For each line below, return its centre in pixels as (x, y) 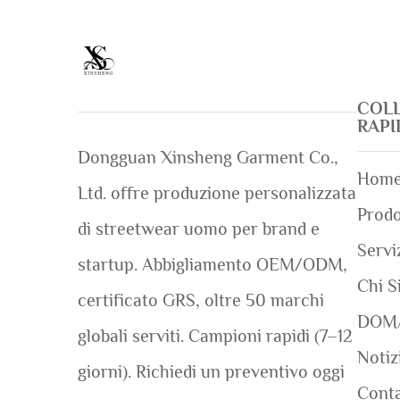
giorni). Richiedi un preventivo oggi (211, 372)
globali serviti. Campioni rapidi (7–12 (215, 336)
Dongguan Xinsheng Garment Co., (208, 158)
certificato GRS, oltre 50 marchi (201, 300)
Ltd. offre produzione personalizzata (217, 193)
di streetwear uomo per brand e (199, 229)
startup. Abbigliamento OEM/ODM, (212, 265)
